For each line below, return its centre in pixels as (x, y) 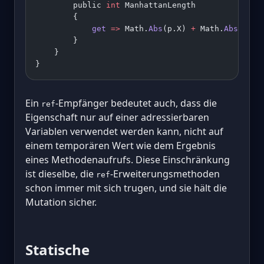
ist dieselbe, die (61, 174)
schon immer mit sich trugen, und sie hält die (126, 188)
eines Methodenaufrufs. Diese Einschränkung (128, 160)
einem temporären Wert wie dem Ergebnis (121, 146)
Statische (57, 250)
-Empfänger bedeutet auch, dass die (136, 103)
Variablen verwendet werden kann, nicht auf (124, 132)
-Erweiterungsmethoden (165, 174)
